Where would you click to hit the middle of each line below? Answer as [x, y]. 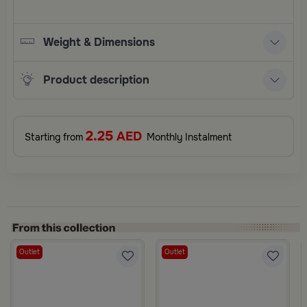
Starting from [55, 137]
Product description [96, 80]
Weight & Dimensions [99, 42]
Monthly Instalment [188, 137]
